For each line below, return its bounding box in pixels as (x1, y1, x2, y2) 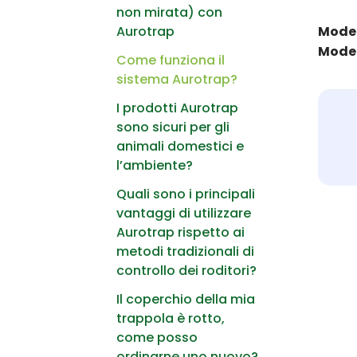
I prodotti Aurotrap (116, 98, 238, 117)
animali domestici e (116, 136, 244, 155)
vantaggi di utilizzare (116, 203, 251, 222)
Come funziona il (116, 50, 225, 69)
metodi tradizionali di (116, 241, 254, 261)
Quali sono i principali (116, 184, 255, 203)
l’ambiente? (116, 155, 193, 175)
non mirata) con (116, 2, 222, 22)
